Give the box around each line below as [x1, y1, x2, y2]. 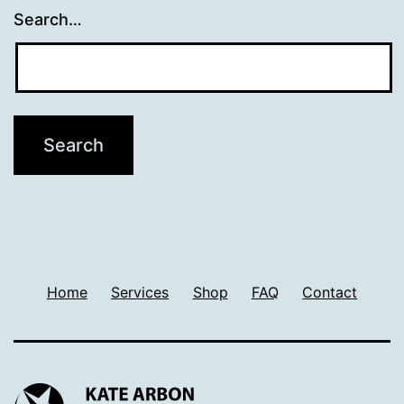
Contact [302, 282, 358, 301]
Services [111, 282, 170, 301]
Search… [14, 10, 82, 30]
